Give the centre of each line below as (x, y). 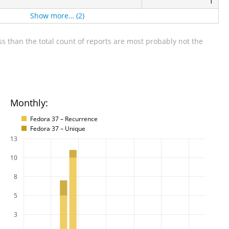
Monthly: (29, 103)
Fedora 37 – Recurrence (64, 119)
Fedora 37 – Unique (58, 128)
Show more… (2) (57, 15)
